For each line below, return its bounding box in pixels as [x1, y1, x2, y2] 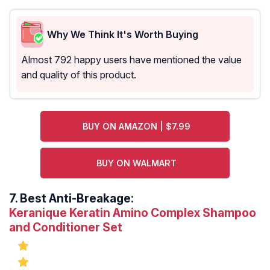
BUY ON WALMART [96, 158, 177, 169]
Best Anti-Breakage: [20, 191, 134, 206]
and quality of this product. [21, 69, 136, 81]
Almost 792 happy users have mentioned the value [21, 54, 242, 66]
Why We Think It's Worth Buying [47, 28, 198, 40]
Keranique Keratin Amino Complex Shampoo [9, 206, 256, 221]
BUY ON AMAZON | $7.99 [83, 121, 191, 132]
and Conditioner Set [9, 220, 122, 235]
